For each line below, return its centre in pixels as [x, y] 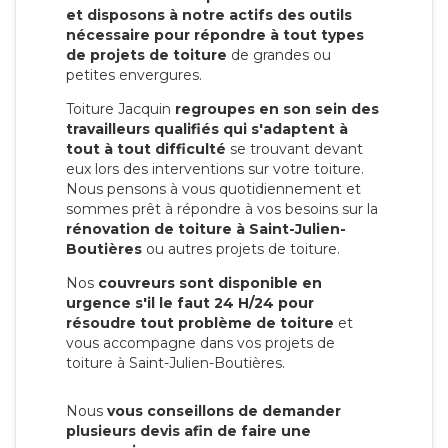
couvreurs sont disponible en [210, 282]
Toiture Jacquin [120, 108]
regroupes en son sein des [277, 108]
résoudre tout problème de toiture [200, 322]
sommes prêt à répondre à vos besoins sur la [222, 208]
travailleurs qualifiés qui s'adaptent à [207, 128]
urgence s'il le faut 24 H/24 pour [190, 302]
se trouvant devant [294, 148]
